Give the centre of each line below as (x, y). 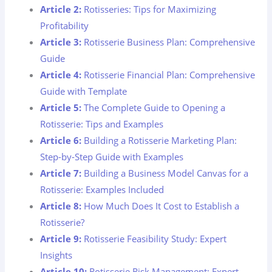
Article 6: (61, 140)
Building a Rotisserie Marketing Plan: (159, 140)
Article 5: (61, 107)
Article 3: (61, 42)
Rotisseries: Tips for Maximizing (149, 9)
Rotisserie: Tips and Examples (102, 124)
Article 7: (61, 173)
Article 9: (61, 238)
